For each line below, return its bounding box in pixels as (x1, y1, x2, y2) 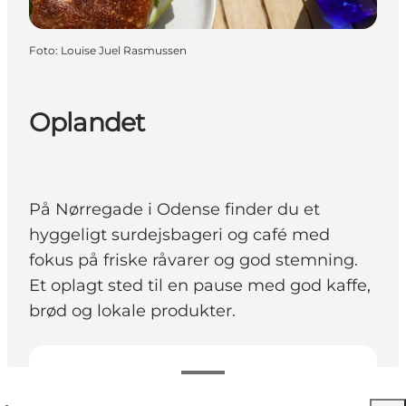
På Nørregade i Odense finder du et (29, 199, 320, 220)
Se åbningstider (69, 372, 167, 387)
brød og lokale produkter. (29, 301, 236, 322)
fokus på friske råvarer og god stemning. (29, 250, 358, 271)
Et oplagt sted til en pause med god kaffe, (29, 275, 371, 296)
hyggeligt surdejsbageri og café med (29, 225, 330, 246)
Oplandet (29, 107, 145, 139)
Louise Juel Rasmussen (61, 43, 187, 57)
